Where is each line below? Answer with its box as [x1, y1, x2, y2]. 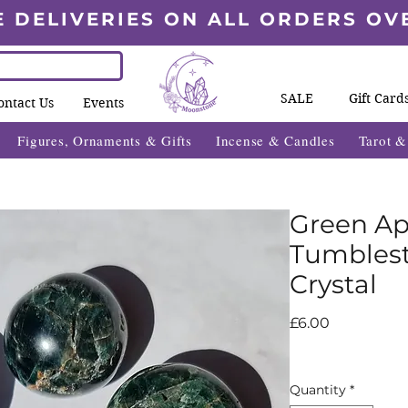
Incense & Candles [215, 131, 335, 150]
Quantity [290, 382, 346, 399]
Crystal [290, 269, 377, 301]
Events [83, 95, 124, 111]
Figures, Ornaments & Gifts [17, 131, 192, 150]
